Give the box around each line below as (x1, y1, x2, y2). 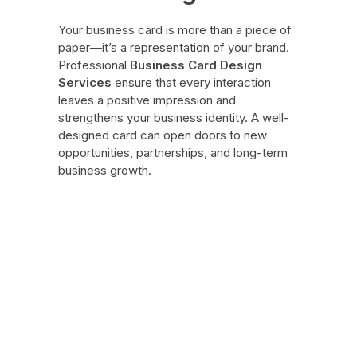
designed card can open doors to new (57, 127, 267, 143)
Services (57, 74, 112, 90)
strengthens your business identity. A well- (57, 109, 289, 125)
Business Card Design (129, 57, 262, 73)
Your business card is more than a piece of (57, 22, 292, 37)
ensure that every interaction (111, 74, 271, 90)
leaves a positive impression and (57, 92, 236, 108)
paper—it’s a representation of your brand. (57, 39, 289, 55)
